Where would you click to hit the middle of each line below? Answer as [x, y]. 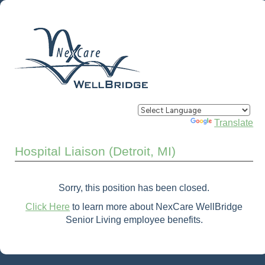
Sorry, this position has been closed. [134, 188]
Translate [234, 123]
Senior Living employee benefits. [134, 219]
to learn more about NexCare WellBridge [156, 206]
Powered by [164, 123]
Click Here [48, 206]
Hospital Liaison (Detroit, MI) [95, 151]
